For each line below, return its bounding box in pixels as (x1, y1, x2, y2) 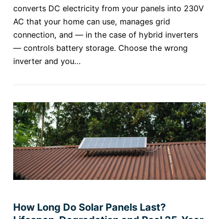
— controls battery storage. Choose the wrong (13, 43, 188, 53)
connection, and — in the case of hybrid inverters (13, 29, 198, 40)
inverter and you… (13, 56, 81, 66)
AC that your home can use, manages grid (13, 16, 170, 26)
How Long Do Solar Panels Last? (13, 201, 166, 214)
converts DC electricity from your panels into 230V (13, 3, 204, 13)
